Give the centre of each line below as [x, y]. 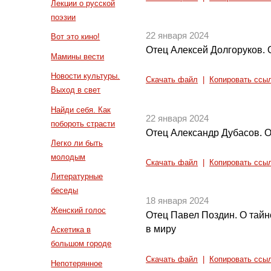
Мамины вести [78, 56]
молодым [68, 157]
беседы [65, 191]
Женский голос [79, 210]
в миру [161, 229]
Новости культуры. [86, 76]
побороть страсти [83, 123]
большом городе [81, 244]
